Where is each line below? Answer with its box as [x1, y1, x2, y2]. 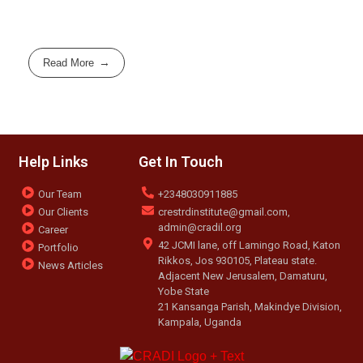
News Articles [38, 259, 104, 272]
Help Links [19, 153, 89, 171]
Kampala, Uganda [157, 316, 241, 329]
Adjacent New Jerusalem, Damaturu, [157, 270, 327, 283]
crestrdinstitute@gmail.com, [157, 206, 290, 219]
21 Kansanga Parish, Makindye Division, [157, 301, 342, 314]
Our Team [38, 188, 83, 201]
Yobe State [157, 285, 209, 298]
